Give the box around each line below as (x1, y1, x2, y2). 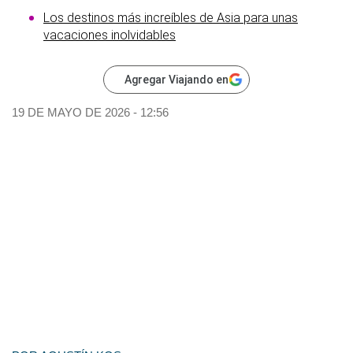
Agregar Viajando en (124, 72, 229, 86)
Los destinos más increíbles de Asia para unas (43, 9, 298, 25)
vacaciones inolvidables (43, 27, 176, 43)
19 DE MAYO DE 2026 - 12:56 (12, 105, 169, 119)
